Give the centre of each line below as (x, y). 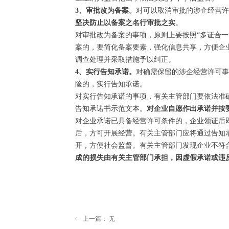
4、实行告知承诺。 (106, 72)
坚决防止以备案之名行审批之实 (125, 23)
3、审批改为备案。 (106, 10)
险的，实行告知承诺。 (111, 84)
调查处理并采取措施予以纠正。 (125, 60)
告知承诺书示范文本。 (111, 109)
